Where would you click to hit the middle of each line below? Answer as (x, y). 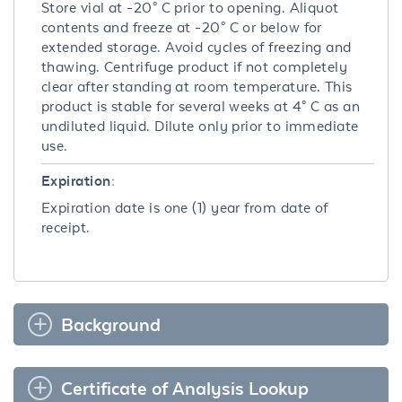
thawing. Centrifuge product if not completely (195, 66)
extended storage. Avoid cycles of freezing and (197, 47)
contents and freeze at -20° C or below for (182, 27)
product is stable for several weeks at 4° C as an (201, 106)
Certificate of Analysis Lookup (185, 388)
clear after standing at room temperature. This (197, 86)
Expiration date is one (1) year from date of (185, 207)
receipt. (66, 227)
